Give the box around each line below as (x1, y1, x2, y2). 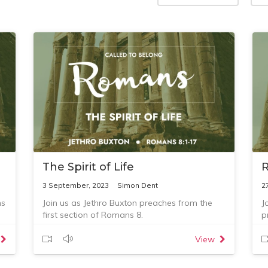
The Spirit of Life (42, 160, 134, 173)
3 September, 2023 (42, 181, 109, 190)
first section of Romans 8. (42, 209, 143, 220)
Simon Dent (117, 181, 158, 190)
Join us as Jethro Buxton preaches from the (42, 197, 212, 208)
